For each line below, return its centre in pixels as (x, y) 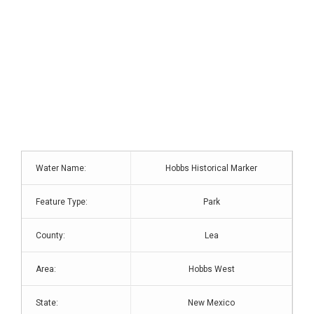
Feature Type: (62, 202)
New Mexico (211, 303)
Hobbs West (211, 269)
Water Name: (61, 168)
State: (47, 303)
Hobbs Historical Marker (211, 168)
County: (50, 235)
